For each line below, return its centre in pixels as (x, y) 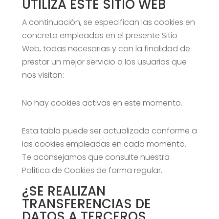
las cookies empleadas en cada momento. (104, 144)
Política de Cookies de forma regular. (92, 170)
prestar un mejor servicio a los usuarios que (104, 62)
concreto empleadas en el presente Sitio (99, 35)
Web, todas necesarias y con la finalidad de (106, 49)
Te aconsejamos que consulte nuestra (96, 157)
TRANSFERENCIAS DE (86, 204)
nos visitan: (43, 75)
